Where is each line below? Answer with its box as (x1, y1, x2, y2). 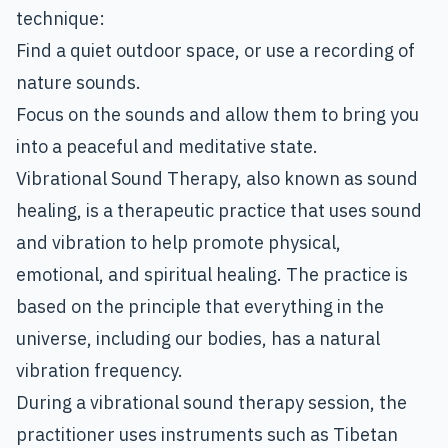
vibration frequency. (16, 359, 183, 383)
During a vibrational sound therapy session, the (16, 391, 407, 415)
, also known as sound (237, 167, 418, 191)
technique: (16, 7, 105, 31)
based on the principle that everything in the (16, 295, 384, 319)
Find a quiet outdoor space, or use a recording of (16, 39, 415, 63)
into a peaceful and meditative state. (16, 135, 318, 159)
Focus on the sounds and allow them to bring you (16, 103, 419, 127)
